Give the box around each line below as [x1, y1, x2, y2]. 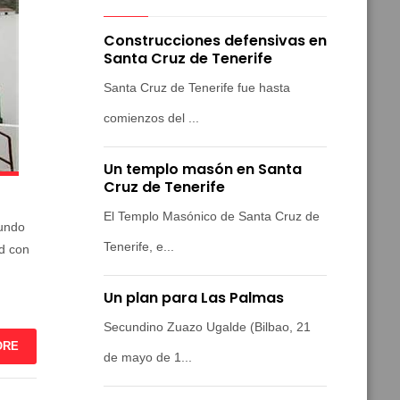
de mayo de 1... [104, 350, 192, 365]
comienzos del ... [104, 111, 199, 126]
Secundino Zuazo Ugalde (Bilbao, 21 [104, 320, 311, 335]
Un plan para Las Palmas [104, 287, 284, 309]
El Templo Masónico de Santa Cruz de [104, 209, 320, 224]
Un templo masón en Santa [104, 159, 302, 180]
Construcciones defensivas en [104, 30, 327, 52]
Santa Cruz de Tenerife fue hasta [104, 80, 290, 96]
